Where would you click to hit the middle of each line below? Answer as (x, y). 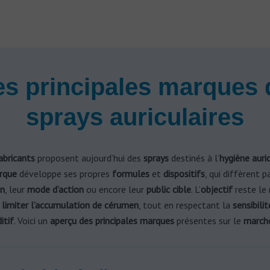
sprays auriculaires (135, 117)
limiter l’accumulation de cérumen (70, 205)
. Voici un (32, 221)
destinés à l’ (194, 158)
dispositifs (184, 174)
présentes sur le (209, 221)
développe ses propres (64, 174)
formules (130, 174)
